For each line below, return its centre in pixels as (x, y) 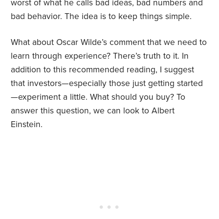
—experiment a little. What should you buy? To (98, 97)
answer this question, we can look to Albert (93, 111)
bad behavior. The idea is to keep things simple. (101, 17)
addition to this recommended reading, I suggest (103, 70)
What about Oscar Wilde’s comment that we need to (109, 43)
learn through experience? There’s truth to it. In (100, 56)
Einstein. (27, 125)
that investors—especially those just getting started (107, 84)
